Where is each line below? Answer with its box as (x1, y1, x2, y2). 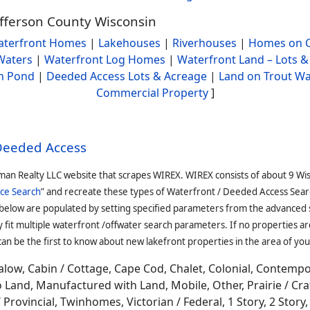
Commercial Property (95, 85, 208, 100)
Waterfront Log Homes (44, 52, 165, 67)
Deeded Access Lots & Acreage (46, 69, 207, 84)
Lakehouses (98, 35, 161, 51)
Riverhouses (172, 35, 237, 51)
